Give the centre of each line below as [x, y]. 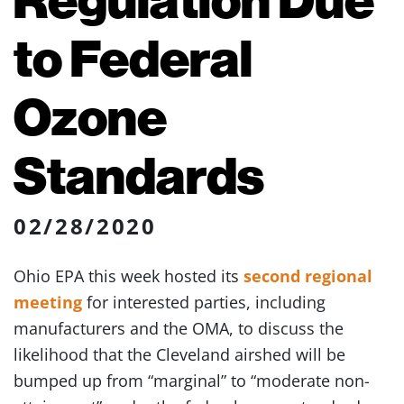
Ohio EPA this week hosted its [129, 276]
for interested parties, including [204, 302]
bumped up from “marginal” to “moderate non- [192, 381]
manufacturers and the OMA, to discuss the [179, 328]
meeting [48, 302]
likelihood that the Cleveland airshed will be [179, 354]
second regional [308, 276]
